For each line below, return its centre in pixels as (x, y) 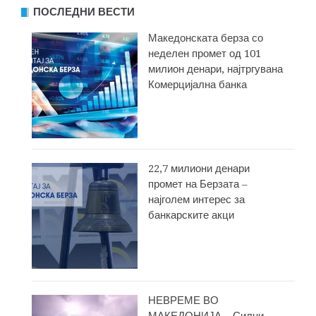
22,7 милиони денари (199, 169)
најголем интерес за (196, 200)
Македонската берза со (206, 38)
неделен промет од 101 (205, 54)
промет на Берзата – (198, 184)
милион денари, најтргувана (215, 69)
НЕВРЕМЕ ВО (183, 301)
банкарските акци (191, 215)
